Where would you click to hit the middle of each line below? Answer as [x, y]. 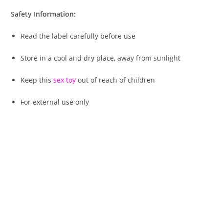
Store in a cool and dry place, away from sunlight [101, 58]
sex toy [65, 80]
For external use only [55, 102]
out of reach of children [116, 80]
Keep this [37, 80]
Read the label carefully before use [78, 36]
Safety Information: [44, 14]
